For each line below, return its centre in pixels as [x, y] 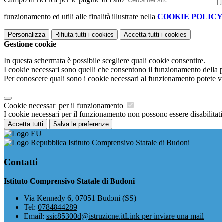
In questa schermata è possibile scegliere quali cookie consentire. [105, 61]
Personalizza [27, 35]
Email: [35, 216]
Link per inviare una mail [164, 216]
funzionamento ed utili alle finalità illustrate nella [81, 17]
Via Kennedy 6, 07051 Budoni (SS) [80, 198]
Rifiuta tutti [71, 35]
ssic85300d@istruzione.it [85, 216]
